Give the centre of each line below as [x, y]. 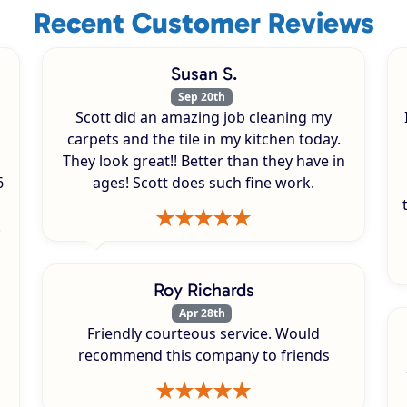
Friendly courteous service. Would [203, 334]
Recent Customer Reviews [203, 22]
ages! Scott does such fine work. [203, 182]
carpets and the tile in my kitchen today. [203, 139]
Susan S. [203, 73]
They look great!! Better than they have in [203, 160]
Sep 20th [202, 96]
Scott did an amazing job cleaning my [203, 117]
